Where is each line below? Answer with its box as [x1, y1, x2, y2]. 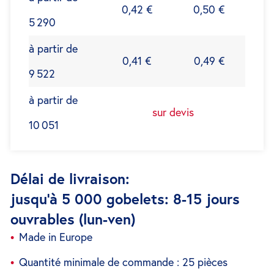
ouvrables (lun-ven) [10, 209, 135, 229]
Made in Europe [19, 229, 92, 244]
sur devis [152, 105, 194, 119]
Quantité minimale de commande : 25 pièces [19, 254, 228, 269]
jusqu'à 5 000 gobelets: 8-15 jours [10, 189, 240, 209]
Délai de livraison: [10, 169, 130, 188]
